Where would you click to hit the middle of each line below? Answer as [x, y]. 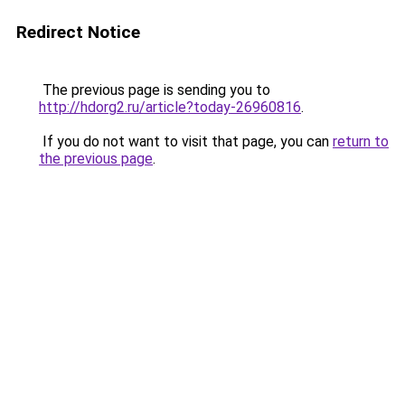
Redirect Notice [78, 32]
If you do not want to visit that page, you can [186, 141]
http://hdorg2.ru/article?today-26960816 [170, 107]
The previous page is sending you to [155, 90]
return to [361, 141]
